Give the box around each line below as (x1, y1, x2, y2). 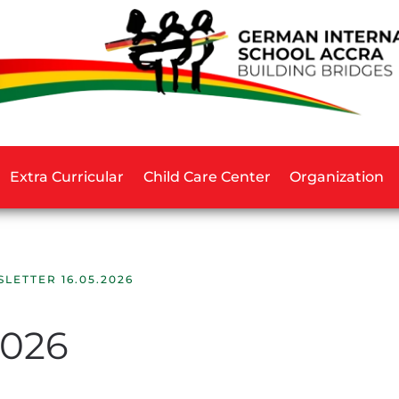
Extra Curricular (9, 167, 124, 185)
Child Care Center (142, 167, 271, 185)
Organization (289, 167, 385, 185)
